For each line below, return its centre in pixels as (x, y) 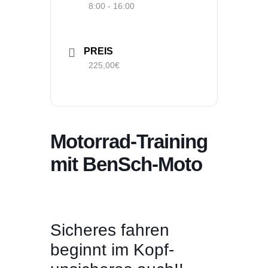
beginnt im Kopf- (112, 250)
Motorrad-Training (129, 142)
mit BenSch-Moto (126, 165)
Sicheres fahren (110, 230)
